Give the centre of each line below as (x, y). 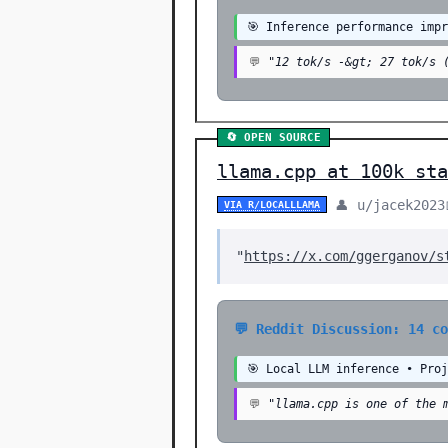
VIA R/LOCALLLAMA (272, 204)
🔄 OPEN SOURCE (273, 137)
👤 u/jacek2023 (390, 204)
